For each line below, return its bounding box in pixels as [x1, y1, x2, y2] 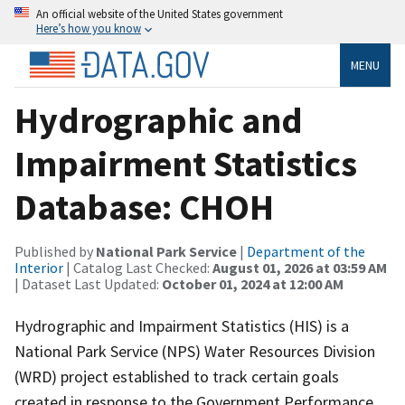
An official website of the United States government [36, 6, 283, 21]
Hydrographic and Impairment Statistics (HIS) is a [14, 315, 349, 336]
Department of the [247, 241, 365, 260]
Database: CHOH [14, 184, 274, 230]
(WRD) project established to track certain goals [14, 365, 339, 387]
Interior [14, 258, 63, 277]
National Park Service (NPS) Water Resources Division [14, 340, 375, 362]
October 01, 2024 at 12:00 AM [162, 274, 344, 293]
